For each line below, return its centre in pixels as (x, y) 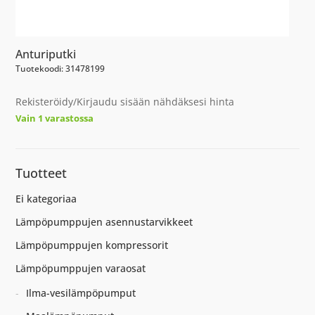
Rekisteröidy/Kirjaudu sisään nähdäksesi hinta (125, 101)
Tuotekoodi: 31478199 (60, 68)
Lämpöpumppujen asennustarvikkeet (104, 221)
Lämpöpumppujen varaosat (81, 268)
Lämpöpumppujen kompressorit (92, 245)
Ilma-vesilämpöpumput (81, 292)
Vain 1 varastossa (55, 118)
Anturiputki (46, 54)
